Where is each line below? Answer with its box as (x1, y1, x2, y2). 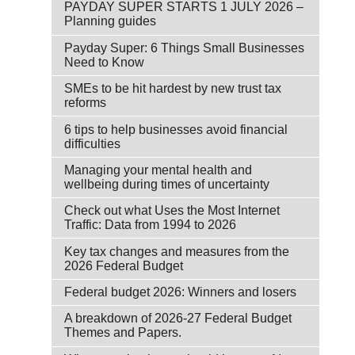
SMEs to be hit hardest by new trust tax (64, 82, 281, 96)
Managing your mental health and (64, 162, 252, 177)
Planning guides (64, 14, 156, 29)
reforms (64, 96, 106, 110)
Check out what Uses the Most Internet (64, 204, 280, 218)
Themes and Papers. (64, 326, 181, 340)
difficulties (64, 136, 120, 151)
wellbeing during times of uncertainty (64, 177, 269, 191)
